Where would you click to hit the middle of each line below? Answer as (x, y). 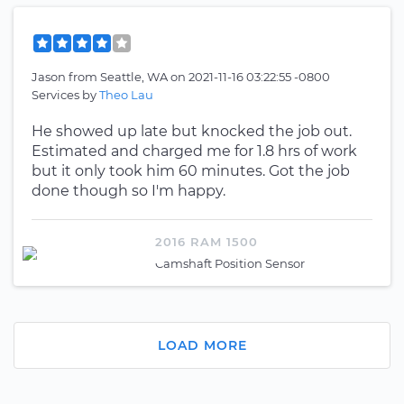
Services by (65, 95)
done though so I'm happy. (129, 191)
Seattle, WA (135, 77)
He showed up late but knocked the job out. (192, 131)
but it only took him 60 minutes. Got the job (191, 171)
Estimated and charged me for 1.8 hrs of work (194, 151)
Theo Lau (126, 95)
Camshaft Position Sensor (230, 263)
